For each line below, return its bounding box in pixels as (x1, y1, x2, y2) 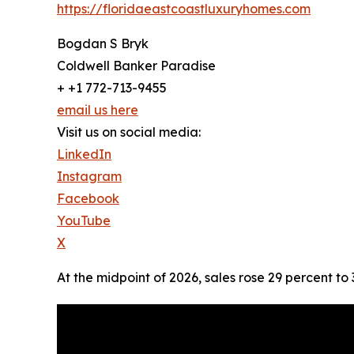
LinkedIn (57, 145, 111, 162)
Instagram (57, 168, 122, 184)
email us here (57, 101, 138, 118)
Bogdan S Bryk (57, 35, 149, 51)
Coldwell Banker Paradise (57, 57, 216, 73)
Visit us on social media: (57, 123, 201, 140)
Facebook (57, 190, 119, 206)
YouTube (57, 212, 111, 228)
